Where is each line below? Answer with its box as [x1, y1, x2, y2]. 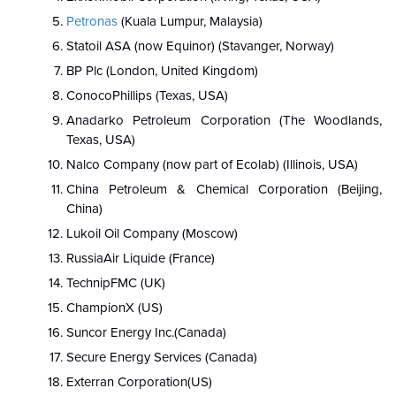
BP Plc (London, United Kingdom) [66, 63, 258, 80]
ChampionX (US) [66, 300, 163, 316]
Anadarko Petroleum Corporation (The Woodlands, [66, 112, 382, 129]
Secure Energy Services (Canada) [66, 349, 257, 366]
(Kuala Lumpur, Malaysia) [118, 13, 263, 30]
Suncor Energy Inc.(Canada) [66, 324, 226, 341]
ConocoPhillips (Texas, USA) [66, 88, 228, 104]
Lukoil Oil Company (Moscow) [66, 225, 238, 242]
